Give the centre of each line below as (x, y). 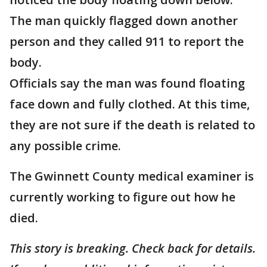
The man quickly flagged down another (124, 21)
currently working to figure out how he (122, 197)
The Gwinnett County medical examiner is (132, 176)
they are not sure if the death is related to (132, 125)
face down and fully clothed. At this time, (130, 104)
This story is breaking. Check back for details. (133, 248)
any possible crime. (65, 146)
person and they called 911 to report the (127, 41)
